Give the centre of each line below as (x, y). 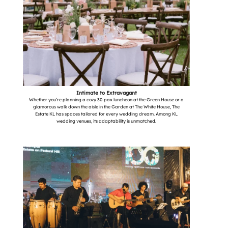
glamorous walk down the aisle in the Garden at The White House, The (106, 106)
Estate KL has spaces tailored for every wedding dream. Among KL (106, 113)
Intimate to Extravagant (106, 92)
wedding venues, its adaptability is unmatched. (106, 121)
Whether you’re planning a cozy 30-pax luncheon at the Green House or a (106, 99)
